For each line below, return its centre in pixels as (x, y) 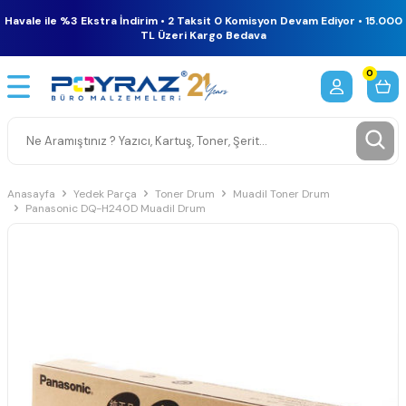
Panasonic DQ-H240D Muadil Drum (116, 208)
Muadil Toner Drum (281, 193)
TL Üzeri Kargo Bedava (203, 35)
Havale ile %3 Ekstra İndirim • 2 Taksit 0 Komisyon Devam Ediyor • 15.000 (203, 21)
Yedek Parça (105, 193)
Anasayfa (31, 193)
